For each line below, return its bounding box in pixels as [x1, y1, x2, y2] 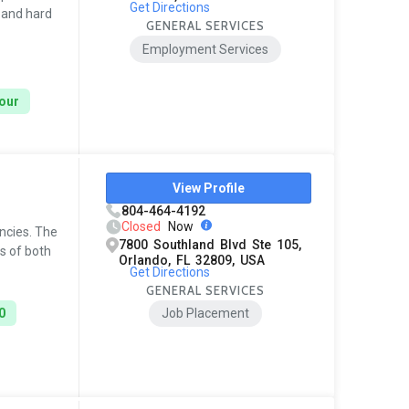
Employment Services [142, 41, 269, 57]
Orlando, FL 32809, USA [119, 252, 266, 267]
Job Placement [162, 306, 250, 321]
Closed [121, 218, 162, 234]
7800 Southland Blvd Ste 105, [119, 236, 302, 252]
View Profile [173, 180, 246, 195]
